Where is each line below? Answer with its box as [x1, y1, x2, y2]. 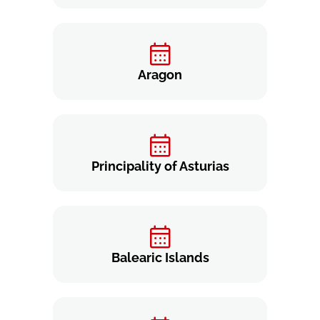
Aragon [138, 67, 182, 83]
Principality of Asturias [91, 159, 229, 174]
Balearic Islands [111, 250, 209, 266]
